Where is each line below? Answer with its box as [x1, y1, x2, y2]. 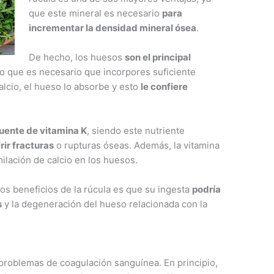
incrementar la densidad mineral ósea [28, 22, 196, 34]
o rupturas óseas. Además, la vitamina [54, 139, 220, 152]
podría [192, 183, 221, 196]
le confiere [141, 81, 188, 93]
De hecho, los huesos [28, 51, 125, 64]
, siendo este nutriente [87, 125, 185, 137]
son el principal [124, 51, 191, 64]
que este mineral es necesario [28, 7, 162, 20]
